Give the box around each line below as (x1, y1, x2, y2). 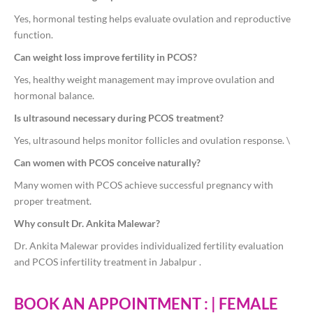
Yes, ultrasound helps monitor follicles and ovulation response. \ (14, 134, 290, 147)
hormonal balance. (14, 89, 94, 102)
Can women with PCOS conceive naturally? (14, 156, 201, 169)
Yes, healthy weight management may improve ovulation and (14, 73, 275, 86)
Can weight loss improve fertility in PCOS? (14, 51, 197, 64)
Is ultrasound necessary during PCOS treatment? (14, 112, 224, 124)
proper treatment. (14, 195, 92, 208)
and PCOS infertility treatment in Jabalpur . (14, 256, 201, 268)
